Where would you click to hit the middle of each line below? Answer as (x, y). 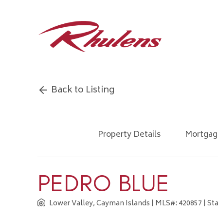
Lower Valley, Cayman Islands (100, 204)
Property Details (129, 135)
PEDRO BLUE (103, 183)
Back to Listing (82, 91)
